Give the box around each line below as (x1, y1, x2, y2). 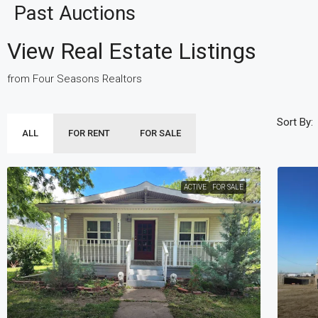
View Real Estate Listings (7, 38, 256, 65)
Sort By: (276, 116, 313, 128)
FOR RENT (68, 128, 110, 138)
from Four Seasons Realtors (7, 72, 142, 85)
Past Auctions (14, 1, 136, 25)
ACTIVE (184, 183, 207, 191)
